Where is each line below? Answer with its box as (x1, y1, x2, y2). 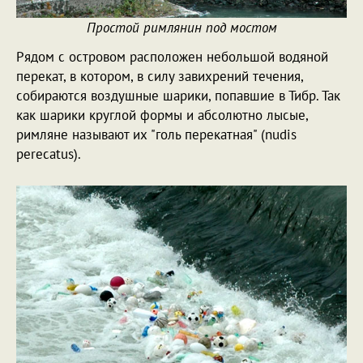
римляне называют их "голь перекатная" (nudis (16, 125, 297, 143)
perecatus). (16, 144, 81, 163)
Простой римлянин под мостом (86, 18, 277, 36)
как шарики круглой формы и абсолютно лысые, (16, 105, 308, 124)
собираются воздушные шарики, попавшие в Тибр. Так (16, 86, 340, 105)
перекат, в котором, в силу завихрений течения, (16, 66, 303, 85)
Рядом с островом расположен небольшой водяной (16, 47, 328, 66)
